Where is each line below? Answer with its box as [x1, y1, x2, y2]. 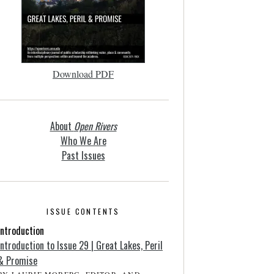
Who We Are [60, 133, 106, 148]
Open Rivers [73, 119, 117, 133]
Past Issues [61, 148, 105, 163]
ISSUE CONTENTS [46, 206, 120, 217]
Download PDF [53, 67, 114, 80]
